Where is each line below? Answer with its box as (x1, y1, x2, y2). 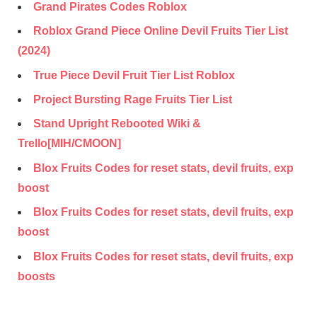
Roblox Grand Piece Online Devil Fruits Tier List (33, 25, 288, 38)
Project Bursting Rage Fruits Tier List (33, 93, 232, 106)
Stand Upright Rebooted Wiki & (33, 117, 201, 130)
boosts (18, 270, 55, 282)
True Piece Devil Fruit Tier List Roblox (33, 69, 235, 81)
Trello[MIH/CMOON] (18, 137, 121, 150)
